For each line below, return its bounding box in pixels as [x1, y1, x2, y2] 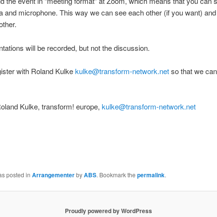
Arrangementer [31, 170, 75, 179]
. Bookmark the [96, 170, 137, 179]
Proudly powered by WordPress [65, 206, 152, 215]
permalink [137, 170, 165, 179]
